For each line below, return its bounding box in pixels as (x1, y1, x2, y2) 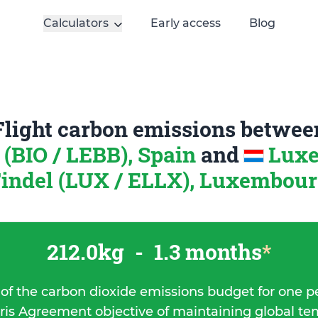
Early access (150, 16, 221, 30)
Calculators (43, 16, 109, 30)
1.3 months (149, 238, 262, 265)
